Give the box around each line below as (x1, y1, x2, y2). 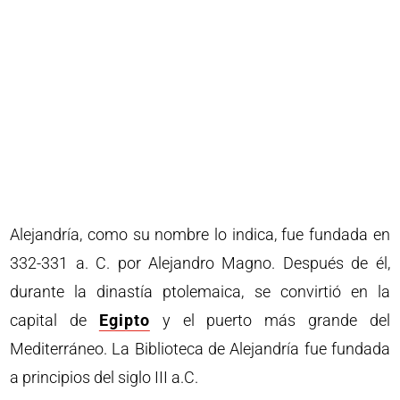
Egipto (98, 311, 150, 329)
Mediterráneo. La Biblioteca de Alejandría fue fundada (10, 339, 390, 358)
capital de (10, 311, 99, 329)
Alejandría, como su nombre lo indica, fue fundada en (10, 225, 390, 244)
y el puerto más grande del (149, 311, 390, 329)
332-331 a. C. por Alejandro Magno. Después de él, (10, 254, 390, 272)
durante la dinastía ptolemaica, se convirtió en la (10, 282, 390, 301)
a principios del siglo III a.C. (10, 368, 199, 387)
